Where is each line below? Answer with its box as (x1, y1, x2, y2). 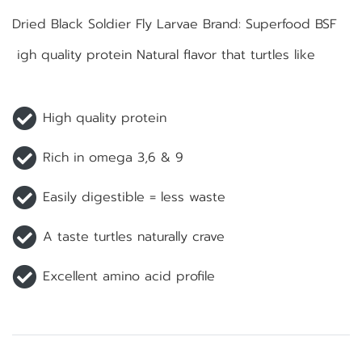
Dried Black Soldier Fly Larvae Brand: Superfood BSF (12, 15, 337, 34)
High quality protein (43, 108, 166, 128)
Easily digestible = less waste (43, 187, 225, 208)
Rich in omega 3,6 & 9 (43, 148, 183, 168)
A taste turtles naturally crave (43, 227, 225, 247)
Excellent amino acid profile (43, 267, 215, 287)
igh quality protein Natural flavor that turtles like (12, 45, 315, 65)
